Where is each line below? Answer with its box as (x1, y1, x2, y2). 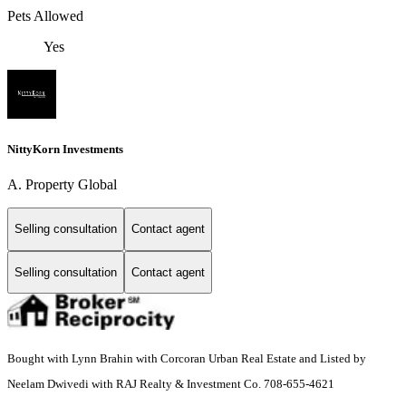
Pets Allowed (7, 7, 83, 24)
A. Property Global (7, 177, 117, 192)
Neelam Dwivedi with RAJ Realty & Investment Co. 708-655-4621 (7, 377, 334, 391)
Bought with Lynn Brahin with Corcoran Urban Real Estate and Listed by (7, 352, 366, 366)
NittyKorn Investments (7, 141, 123, 156)
